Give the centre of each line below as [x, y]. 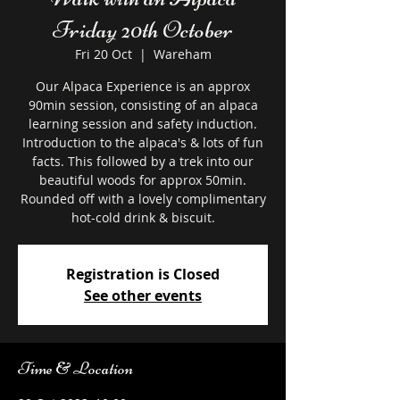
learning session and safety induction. [143, 123]
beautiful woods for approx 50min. [143, 179]
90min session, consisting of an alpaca [143, 104]
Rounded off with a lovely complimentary [143, 198]
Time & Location [75, 368]
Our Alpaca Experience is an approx [143, 86]
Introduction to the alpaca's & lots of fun [143, 142]
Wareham [182, 54]
